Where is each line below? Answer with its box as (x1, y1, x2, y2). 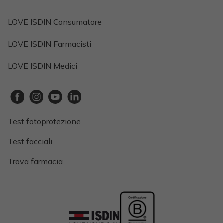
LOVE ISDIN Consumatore (8, 17, 102, 27)
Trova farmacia (8, 156, 63, 167)
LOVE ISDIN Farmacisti (8, 39, 91, 49)
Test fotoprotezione (8, 116, 81, 127)
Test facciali (8, 136, 52, 147)
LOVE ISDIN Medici (8, 61, 77, 71)
